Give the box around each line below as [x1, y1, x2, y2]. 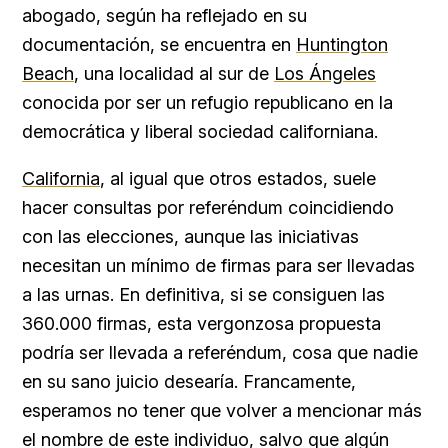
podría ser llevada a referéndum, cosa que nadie [22, 341, 418, 363]
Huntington [296, 33, 388, 55]
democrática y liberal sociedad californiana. [22, 120, 378, 142]
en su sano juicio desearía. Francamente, [22, 370, 356, 392]
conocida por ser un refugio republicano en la [22, 91, 393, 113]
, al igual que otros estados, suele [100, 167, 376, 189]
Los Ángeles [274, 62, 376, 84]
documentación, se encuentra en [22, 33, 296, 55]
